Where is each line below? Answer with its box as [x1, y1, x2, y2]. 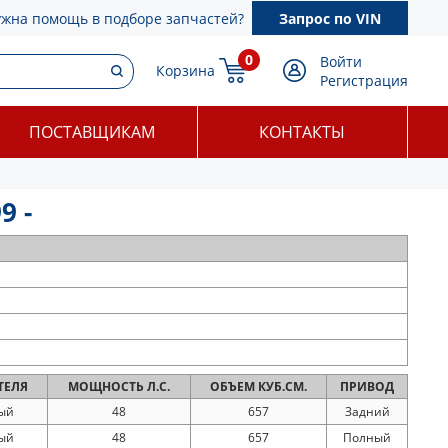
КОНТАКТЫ [259, 121, 346, 143]
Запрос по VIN [279, 8, 381, 28]
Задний [344, 403, 390, 420]
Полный [343, 429, 391, 446]
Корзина [156, 61, 215, 80]
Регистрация [320, 71, 408, 90]
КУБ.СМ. [258, 378, 307, 395]
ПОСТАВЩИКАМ [28, 121, 155, 143]
